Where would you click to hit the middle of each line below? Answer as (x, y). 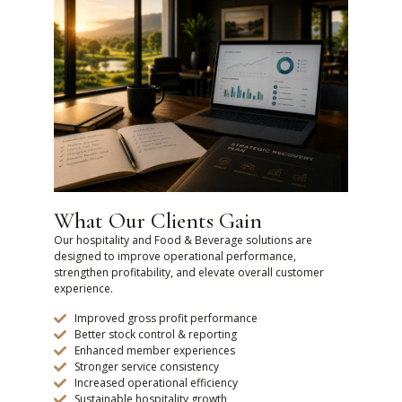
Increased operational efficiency (156, 382)
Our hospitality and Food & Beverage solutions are (183, 240)
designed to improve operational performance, (175, 257)
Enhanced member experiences (154, 350)
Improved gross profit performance (166, 318)
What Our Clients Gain (158, 221)
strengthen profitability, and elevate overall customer (189, 273)
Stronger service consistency (146, 366)
